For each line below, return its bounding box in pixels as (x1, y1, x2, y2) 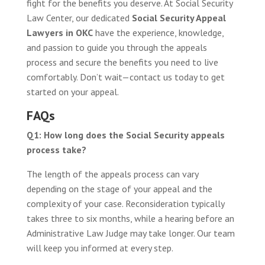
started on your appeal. (26, 85, 119, 98)
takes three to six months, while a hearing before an (26, 212, 234, 224)
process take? (26, 143, 86, 156)
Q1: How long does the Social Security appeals (26, 128, 225, 141)
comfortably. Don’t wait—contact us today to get (26, 70, 225, 83)
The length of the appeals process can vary (26, 167, 198, 180)
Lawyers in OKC (26, 26, 93, 38)
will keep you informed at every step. (26, 241, 173, 254)
